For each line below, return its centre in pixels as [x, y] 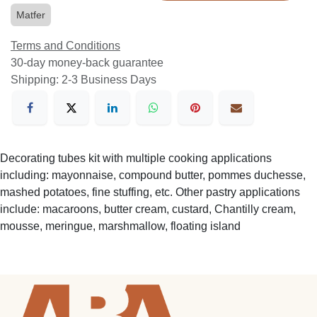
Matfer [31, 15]
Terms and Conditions [65, 46]
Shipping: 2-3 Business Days [83, 80]
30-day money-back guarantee [87, 63]
